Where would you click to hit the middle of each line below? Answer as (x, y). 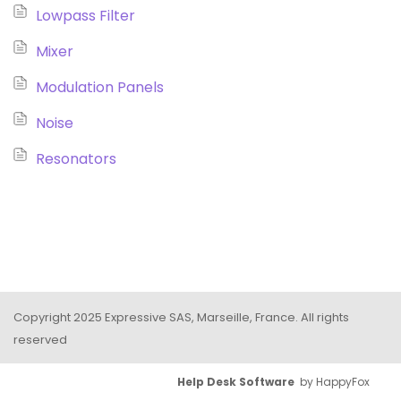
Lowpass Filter (85, 16)
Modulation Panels (100, 87)
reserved (40, 340)
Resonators (76, 159)
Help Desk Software (236, 381)
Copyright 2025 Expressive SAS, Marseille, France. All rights (181, 317)
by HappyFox (332, 381)
